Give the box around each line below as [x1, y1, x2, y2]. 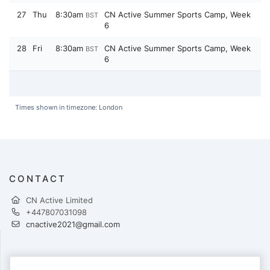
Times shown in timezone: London [15, 103, 122, 111]
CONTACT [9, 173, 66, 184]
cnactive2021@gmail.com [26, 219, 120, 229]
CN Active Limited [26, 195, 93, 205]
